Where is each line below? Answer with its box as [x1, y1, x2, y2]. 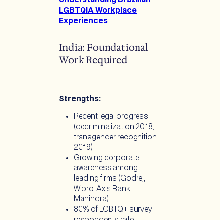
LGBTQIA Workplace [59, 6, 137, 14]
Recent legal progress [74, 112, 148, 120]
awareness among [74, 164, 137, 172]
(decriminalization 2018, [74, 123, 154, 131]
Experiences [59, 17, 108, 25]
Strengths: [59, 95, 101, 103]
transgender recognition [74, 133, 157, 141]
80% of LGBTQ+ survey [74, 205, 152, 213]
